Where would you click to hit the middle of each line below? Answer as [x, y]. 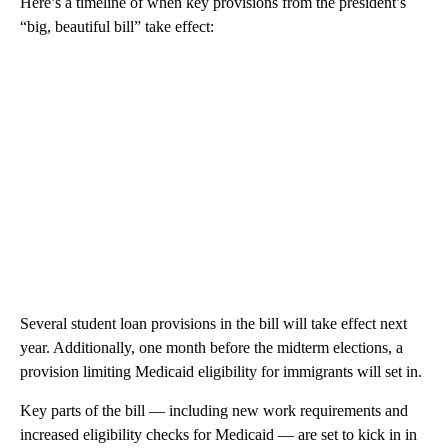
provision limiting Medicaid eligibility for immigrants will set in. [221, 371]
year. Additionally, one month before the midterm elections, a [211, 347]
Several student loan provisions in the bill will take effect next [213, 323]
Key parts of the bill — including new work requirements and [214, 410]
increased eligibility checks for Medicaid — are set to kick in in [218, 434]
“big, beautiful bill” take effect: [117, 26]
